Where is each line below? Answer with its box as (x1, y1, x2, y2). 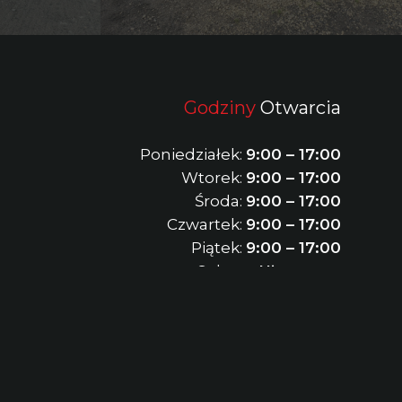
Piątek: (190, 238, 246, 257)
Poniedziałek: (139, 144, 246, 163)
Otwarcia (255, 96, 341, 119)
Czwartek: (166, 214, 246, 233)
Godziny (183, 96, 256, 119)
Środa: (194, 191, 246, 210)
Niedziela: (179, 284, 258, 303)
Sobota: (197, 261, 258, 280)
